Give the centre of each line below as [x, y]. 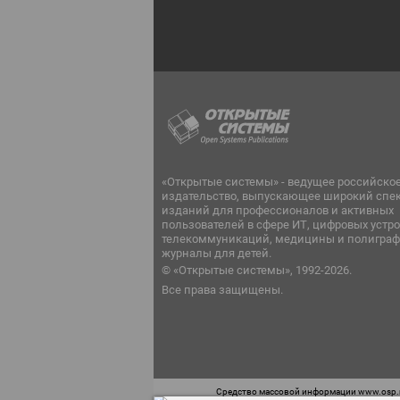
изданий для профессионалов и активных [278, 210]
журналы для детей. [217, 253]
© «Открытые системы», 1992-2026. [257, 270]
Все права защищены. [222, 290]
